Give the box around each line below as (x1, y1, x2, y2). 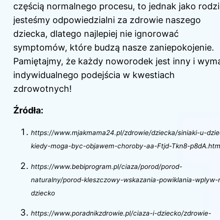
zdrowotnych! (13, 83, 72, 94)
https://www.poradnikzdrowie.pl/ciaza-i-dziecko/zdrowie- (31, 209, 211, 217)
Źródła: (13, 105, 43, 116)
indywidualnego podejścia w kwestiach (13, 70, 175, 81)
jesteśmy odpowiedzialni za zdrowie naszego (13, 15, 201, 26)
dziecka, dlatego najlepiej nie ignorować (13, 28, 179, 39)
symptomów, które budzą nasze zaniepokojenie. (13, 42, 214, 53)
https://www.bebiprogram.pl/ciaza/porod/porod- (31, 162, 182, 170)
